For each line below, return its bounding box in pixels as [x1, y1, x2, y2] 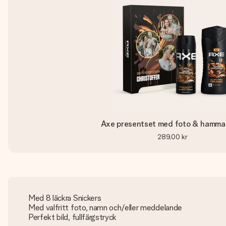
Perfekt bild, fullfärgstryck [28, 212, 117, 222]
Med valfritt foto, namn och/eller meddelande [28, 203, 182, 212]
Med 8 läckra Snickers [28, 193, 101, 203]
